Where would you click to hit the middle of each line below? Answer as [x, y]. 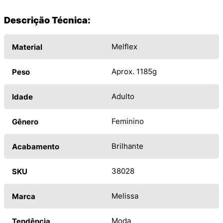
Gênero [25, 121]
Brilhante [127, 146]
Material [27, 47]
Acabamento [36, 146]
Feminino [128, 121]
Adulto [123, 96]
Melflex [124, 46]
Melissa [125, 196]
